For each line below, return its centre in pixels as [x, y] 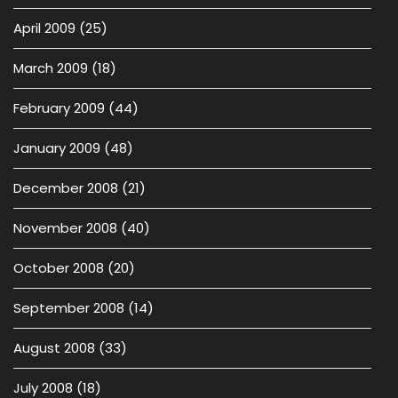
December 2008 [66, 188]
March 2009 [51, 68]
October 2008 [59, 268]
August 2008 [54, 348]
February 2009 [59, 108]
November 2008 [65, 228]
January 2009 [57, 148]
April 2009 [44, 28]
